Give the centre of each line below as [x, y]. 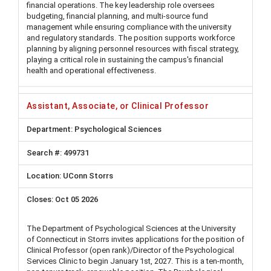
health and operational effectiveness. [91, 70]
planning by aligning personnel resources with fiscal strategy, [133, 49]
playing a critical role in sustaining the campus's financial [125, 60]
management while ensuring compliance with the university [129, 27]
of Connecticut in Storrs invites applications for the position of [135, 239]
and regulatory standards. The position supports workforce [131, 38]
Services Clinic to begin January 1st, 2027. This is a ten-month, [135, 261]
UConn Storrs [88, 176]
